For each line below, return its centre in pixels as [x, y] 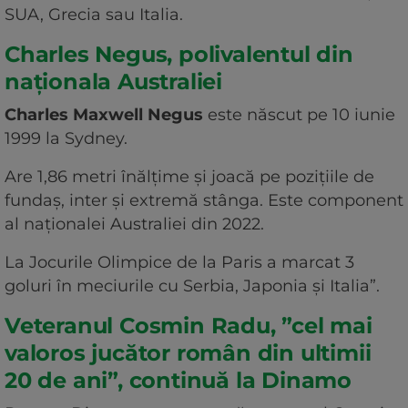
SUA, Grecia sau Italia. [96, 15]
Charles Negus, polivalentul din [179, 55]
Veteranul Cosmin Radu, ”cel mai [189, 326]
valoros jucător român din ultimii [188, 353]
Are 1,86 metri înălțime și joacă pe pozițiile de [189, 177]
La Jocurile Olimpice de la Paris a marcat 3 [179, 263]
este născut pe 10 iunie [299, 115]
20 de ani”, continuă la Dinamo [178, 381]
